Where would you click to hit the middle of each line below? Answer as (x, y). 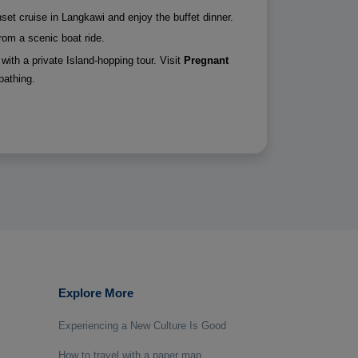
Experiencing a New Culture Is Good (142, 326)
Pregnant (206, 60)
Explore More (96, 293)
